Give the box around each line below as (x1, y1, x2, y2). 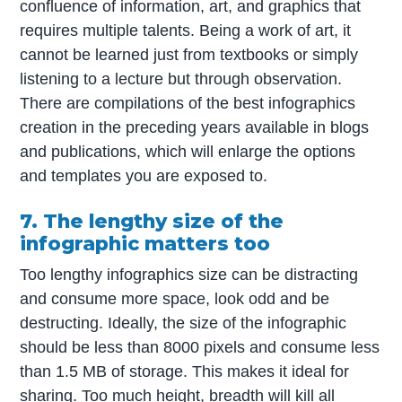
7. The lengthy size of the (20, 209, 284, 233)
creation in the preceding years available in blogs (20, 118, 370, 136)
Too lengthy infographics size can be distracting (20, 265, 359, 284)
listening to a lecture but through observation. (20, 69, 343, 88)
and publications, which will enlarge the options (20, 142, 356, 161)
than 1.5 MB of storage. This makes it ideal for (20, 362, 350, 380)
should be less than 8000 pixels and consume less (20, 337, 380, 356)
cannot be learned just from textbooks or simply (20, 45, 359, 64)
